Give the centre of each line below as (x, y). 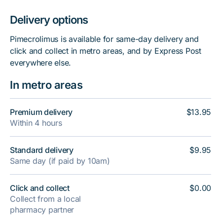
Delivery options (49, 20)
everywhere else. (40, 63)
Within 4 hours (36, 123)
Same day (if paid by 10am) (60, 161)
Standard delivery (42, 150)
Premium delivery (41, 112)
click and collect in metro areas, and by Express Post (106, 51)
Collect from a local (45, 199)
